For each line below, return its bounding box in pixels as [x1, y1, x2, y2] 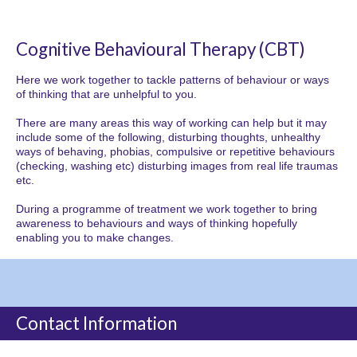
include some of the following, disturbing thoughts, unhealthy [16, 131, 320, 144]
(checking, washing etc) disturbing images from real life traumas [16, 159, 338, 173]
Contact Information [16, 312, 177, 335]
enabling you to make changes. [16, 231, 174, 245]
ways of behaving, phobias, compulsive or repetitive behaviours [16, 145, 335, 159]
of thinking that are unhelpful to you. [16, 88, 197, 101]
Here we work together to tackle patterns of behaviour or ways [16, 73, 329, 87]
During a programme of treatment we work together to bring [16, 202, 317, 216]
